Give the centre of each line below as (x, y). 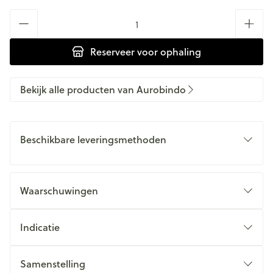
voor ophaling (168, 51)
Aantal (23, 15)
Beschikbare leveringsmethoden (93, 139)
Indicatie (40, 227)
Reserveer (112, 51)
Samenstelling (53, 264)
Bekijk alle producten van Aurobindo (103, 89)
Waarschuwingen (59, 190)
